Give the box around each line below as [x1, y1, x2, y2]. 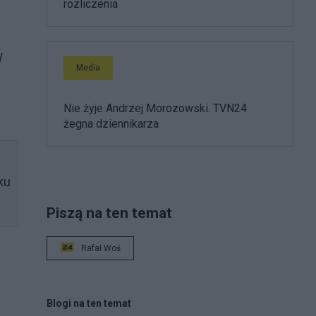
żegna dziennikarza [63, 116, 159, 130]
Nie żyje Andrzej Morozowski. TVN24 [63, 101, 247, 115]
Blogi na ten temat [47, 297, 131, 309]
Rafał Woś [81, 243, 121, 253]
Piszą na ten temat [47, 203, 172, 221]
